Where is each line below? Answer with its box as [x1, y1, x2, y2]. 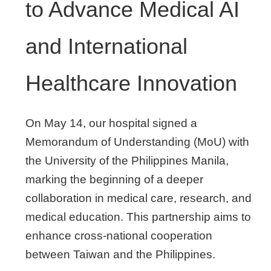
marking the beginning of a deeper [25, 173, 203, 186]
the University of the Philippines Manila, [25, 154, 229, 167]
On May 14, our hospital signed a [25, 117, 197, 129]
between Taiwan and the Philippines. [25, 248, 215, 261]
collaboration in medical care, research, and [25, 192, 252, 204]
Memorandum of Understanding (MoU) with [25, 135, 249, 148]
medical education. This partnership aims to [25, 211, 251, 223]
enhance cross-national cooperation [25, 229, 212, 242]
